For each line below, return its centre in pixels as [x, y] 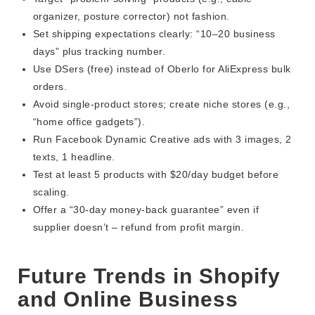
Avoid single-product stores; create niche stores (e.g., [161, 104]
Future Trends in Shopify [149, 276]
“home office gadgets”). [89, 122]
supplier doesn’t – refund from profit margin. [139, 227]
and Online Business [128, 300]
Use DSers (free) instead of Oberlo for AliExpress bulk [162, 69]
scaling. [51, 192]
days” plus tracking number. [99, 52]
